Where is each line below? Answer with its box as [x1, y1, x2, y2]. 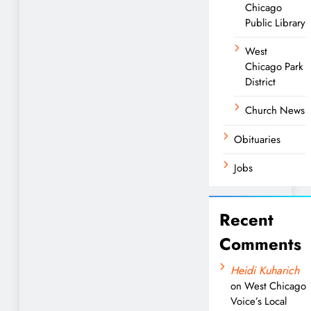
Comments [219, 231, 301, 256]
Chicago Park [245, 58, 303, 74]
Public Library [245, 15, 305, 31]
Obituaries [234, 131, 280, 147]
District [245, 74, 276, 90]
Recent [219, 207, 274, 232]
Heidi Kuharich [230, 262, 299, 278]
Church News [245, 102, 305, 118]
